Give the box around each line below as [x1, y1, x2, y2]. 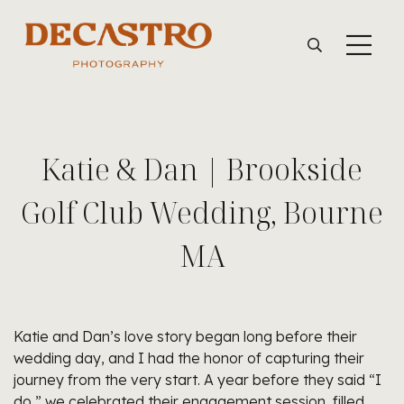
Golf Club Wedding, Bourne [21, 193, 383, 232]
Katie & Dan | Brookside [41, 150, 363, 188]
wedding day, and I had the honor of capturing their [14, 349, 364, 367]
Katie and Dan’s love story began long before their [14, 327, 357, 345]
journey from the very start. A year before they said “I [14, 371, 381, 389]
